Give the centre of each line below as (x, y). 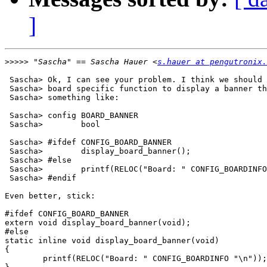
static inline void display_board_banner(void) (112, 241)
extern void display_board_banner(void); (98, 223)
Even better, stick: (50, 196)
